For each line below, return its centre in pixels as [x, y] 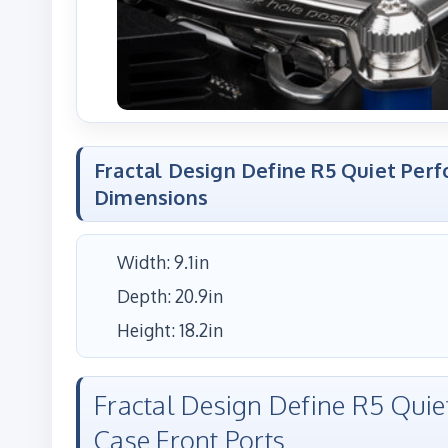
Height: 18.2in [170, 329]
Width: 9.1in [163, 261]
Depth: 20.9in [170, 295]
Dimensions [151, 196]
